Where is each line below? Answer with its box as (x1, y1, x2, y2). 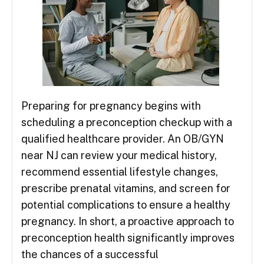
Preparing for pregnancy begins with (21, 99, 201, 112)
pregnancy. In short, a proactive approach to (21, 214, 234, 227)
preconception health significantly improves (21, 231, 235, 244)
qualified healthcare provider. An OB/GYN (21, 132, 224, 145)
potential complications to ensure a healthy (21, 198, 230, 211)
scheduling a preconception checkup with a (21, 115, 232, 128)
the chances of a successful (21, 247, 159, 260)
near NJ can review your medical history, (21, 148, 217, 161)
